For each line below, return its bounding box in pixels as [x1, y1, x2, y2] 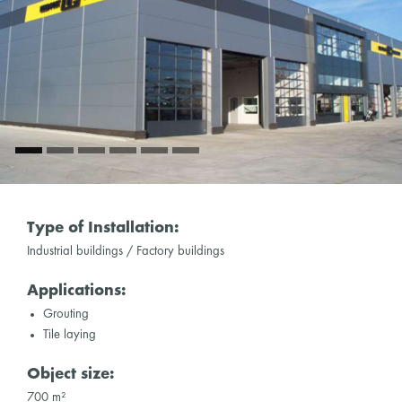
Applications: [27, 284, 127, 300]
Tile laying [42, 328, 96, 342]
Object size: [27, 367, 115, 383]
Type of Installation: [27, 220, 179, 236]
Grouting [42, 308, 89, 321]
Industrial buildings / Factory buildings [27, 244, 224, 258]
